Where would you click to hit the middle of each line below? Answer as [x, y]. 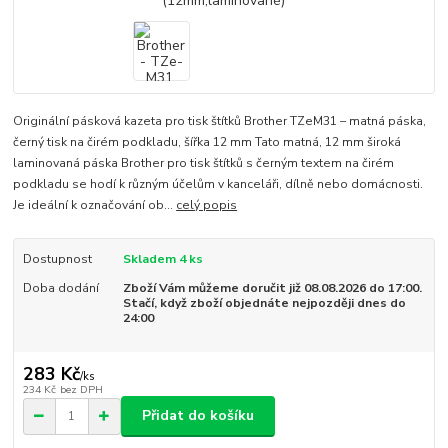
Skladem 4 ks [162, 259]
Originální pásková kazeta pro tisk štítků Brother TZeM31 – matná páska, [220, 121]
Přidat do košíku [198, 416]
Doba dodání [60, 287]
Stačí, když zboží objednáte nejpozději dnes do [264, 302]
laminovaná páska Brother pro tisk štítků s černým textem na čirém [204, 163]
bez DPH [81, 389]
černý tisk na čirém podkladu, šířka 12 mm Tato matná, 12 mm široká [207, 142]
